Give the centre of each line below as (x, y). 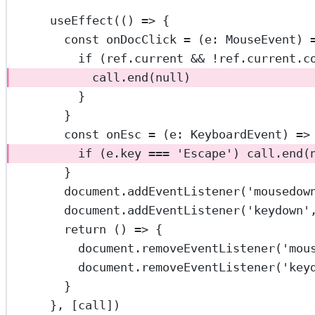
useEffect (82, 21)
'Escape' (205, 154)
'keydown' (279, 211)
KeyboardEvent (237, 135)
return (85, 230)
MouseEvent (261, 40)
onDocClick (142, 40)
